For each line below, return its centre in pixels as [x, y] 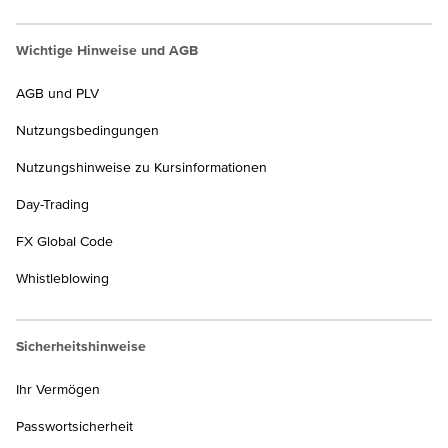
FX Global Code [64, 241]
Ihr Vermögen [58, 389]
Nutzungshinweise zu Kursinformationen [141, 167]
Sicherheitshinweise [81, 346]
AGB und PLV [57, 93]
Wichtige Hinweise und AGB [107, 50]
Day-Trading [52, 204]
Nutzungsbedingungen [87, 130]
